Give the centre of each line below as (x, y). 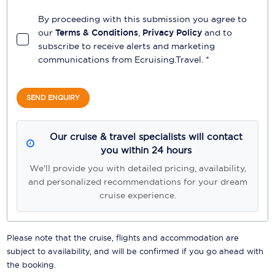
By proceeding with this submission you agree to (143, 19)
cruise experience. (137, 196)
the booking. (32, 265)
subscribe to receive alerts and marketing (127, 46)
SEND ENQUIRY (53, 97)
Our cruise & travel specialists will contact (146, 136)
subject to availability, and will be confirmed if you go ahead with (135, 251)
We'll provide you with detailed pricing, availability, (137, 168)
